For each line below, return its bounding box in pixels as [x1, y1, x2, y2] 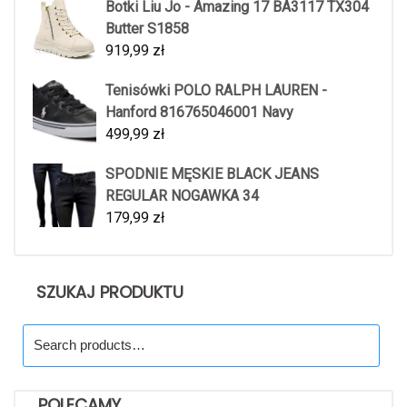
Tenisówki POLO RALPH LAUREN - [105, 81, 327, 99]
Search [22, 324, 65, 342]
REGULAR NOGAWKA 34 [105, 186, 259, 204]
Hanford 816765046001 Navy [105, 103, 293, 121]
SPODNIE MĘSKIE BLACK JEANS [105, 164, 319, 183]
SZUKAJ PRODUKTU [36, 280, 184, 303]
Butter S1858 [105, 19, 189, 37]
